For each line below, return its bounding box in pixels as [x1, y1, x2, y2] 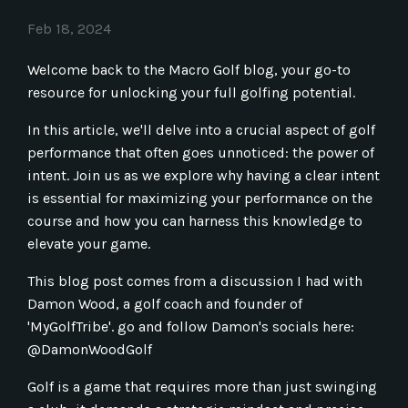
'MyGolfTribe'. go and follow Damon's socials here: [27, 317, 354, 335]
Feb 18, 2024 [27, 19, 111, 37]
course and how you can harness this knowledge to [27, 211, 362, 229]
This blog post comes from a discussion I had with [27, 271, 362, 290]
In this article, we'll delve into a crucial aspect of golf [27, 120, 375, 138]
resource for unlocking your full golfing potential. [27, 83, 355, 101]
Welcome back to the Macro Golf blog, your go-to [27, 60, 351, 78]
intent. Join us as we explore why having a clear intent [27, 166, 380, 184]
